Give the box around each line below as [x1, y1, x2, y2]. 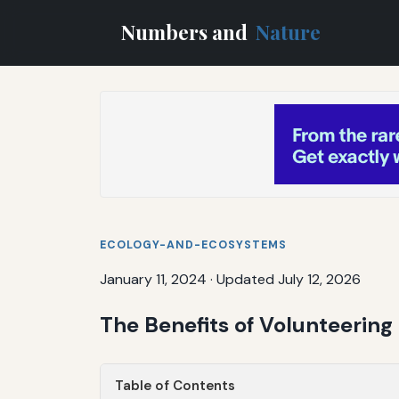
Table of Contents [115, 376, 235, 395]
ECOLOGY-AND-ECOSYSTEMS [100, 237, 287, 252]
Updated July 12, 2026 [216, 269, 361, 289]
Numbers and [121, 18, 252, 45]
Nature [256, 18, 322, 45]
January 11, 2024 [100, 269, 207, 289]
